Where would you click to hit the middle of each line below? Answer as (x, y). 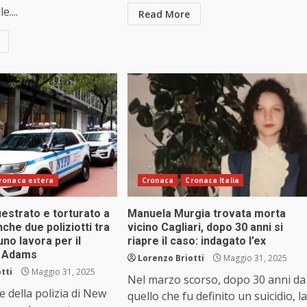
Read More (164, 14)
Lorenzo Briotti (171, 258)
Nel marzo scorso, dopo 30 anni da (216, 280)
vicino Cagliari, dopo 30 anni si (205, 228)
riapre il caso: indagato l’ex (196, 241)
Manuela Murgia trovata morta (206, 214)
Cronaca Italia (212, 181)
